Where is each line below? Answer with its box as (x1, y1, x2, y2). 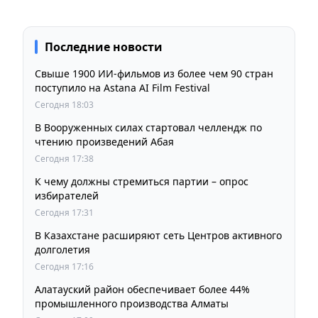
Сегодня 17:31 (35, 206, 94, 219)
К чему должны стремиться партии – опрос (35, 174, 248, 188)
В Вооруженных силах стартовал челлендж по (35, 120, 262, 134)
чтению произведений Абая (35, 134, 174, 148)
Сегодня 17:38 (35, 152, 94, 165)
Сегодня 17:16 (35, 260, 94, 273)
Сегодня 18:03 (35, 98, 94, 111)
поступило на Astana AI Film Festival (35, 80, 210, 94)
